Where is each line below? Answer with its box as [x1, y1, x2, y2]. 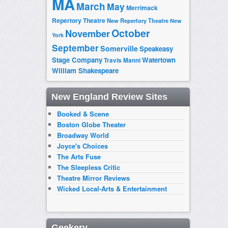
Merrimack [126, 3, 158, 13]
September [51, 42, 99, 54]
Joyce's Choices [56, 141, 108, 151]
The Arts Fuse [56, 152, 101, 162]
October [111, 26, 150, 41]
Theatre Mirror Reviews [56, 173, 130, 183]
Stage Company [51, 55, 102, 65]
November [65, 26, 110, 41]
